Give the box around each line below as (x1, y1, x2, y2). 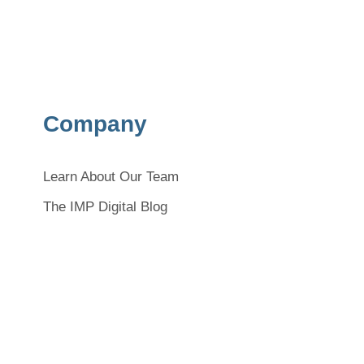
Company (42, 111, 147, 136)
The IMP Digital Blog (42, 199, 167, 214)
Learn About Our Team (42, 169, 179, 184)
